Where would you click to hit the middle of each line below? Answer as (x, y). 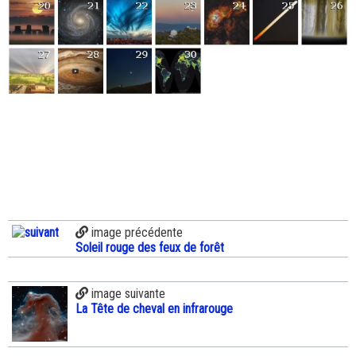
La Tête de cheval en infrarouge (154, 309)
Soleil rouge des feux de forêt (150, 248)
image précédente (135, 233)
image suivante (127, 294)
